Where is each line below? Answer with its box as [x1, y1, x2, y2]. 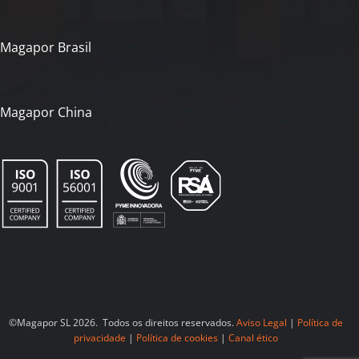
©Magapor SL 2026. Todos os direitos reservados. [8, 315, 236, 329]
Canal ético [228, 330, 278, 345]
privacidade [73, 330, 126, 345]
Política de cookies [135, 330, 218, 345]
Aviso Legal [236, 315, 287, 329]
